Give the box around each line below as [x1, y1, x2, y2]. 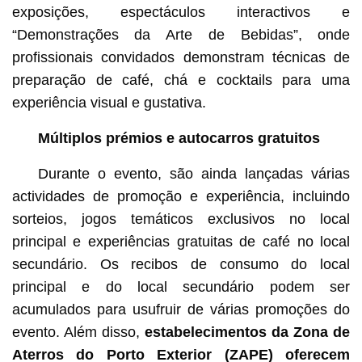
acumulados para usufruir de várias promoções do [11, 301, 351, 318]
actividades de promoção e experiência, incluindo [11, 187, 351, 204]
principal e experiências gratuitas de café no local [11, 233, 351, 250]
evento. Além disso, [11, 323, 145, 340]
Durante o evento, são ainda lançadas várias [37, 165, 351, 182]
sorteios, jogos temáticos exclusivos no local [11, 210, 351, 227]
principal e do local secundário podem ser [11, 278, 351, 295]
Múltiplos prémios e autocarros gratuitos [37, 129, 320, 146]
